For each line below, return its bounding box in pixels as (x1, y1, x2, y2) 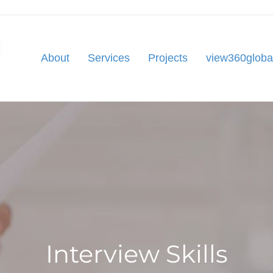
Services (88, 52, 130, 64)
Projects (148, 52, 188, 64)
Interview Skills (45, 239, 228, 269)
